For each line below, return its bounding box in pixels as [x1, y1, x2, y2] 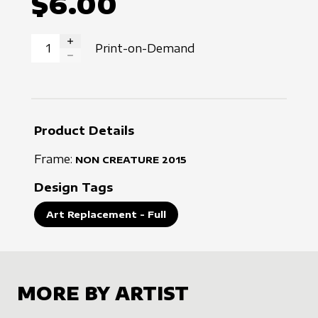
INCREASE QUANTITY [59, 44, 171, 56]
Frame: [34, 152, 75, 167]
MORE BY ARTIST [17, 283, 189, 305]
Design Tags [34, 180, 113, 195]
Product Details [34, 124, 134, 138]
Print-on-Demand [95, 41, 195, 56]
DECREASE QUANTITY [59, 58, 175, 70]
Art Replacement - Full [46, 209, 166, 221]
